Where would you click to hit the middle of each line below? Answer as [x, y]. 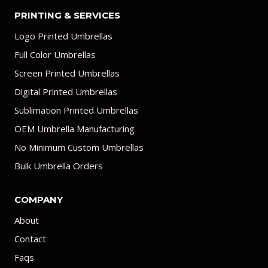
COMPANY [39, 199]
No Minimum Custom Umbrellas [79, 147]
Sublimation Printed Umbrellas [76, 110]
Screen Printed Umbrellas [67, 73]
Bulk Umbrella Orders [59, 166]
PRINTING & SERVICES [67, 16]
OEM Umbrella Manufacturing [74, 129]
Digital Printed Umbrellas [66, 92]
